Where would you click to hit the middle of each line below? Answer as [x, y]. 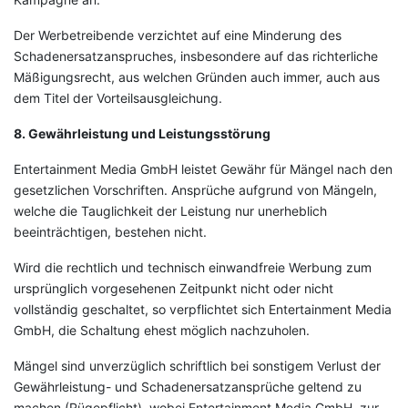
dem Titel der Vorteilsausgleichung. [118, 98]
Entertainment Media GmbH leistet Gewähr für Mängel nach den [203, 169]
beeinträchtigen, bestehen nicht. [110, 232]
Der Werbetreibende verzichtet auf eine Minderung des [178, 35]
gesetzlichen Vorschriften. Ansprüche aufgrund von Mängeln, [195, 190]
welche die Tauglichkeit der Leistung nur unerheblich [170, 211]
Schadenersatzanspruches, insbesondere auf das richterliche [196, 56]
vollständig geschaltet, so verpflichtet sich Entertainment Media [203, 309]
